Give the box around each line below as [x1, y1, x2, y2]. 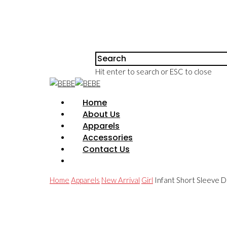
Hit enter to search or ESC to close [95, 67, 212, 76]
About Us [83, 108, 120, 120]
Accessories [83, 132, 133, 143]
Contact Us [83, 143, 130, 155]
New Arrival [101, 175, 140, 184]
